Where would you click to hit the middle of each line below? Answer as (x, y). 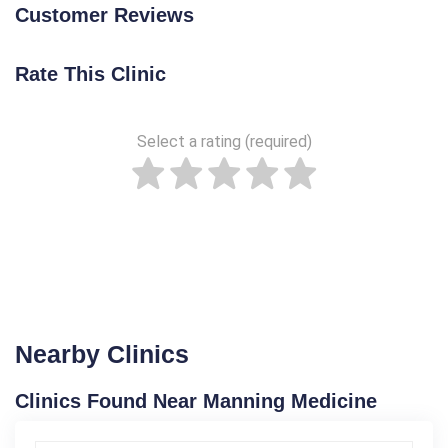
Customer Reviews (104, 14)
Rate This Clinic (90, 73)
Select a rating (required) (224, 141)
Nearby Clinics (102, 353)
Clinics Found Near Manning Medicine (196, 400)
